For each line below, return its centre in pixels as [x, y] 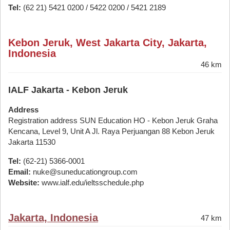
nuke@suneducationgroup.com [84, 172]
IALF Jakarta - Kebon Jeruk [68, 90]
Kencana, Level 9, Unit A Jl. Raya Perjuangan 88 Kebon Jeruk [111, 131]
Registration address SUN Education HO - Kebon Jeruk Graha [113, 120]
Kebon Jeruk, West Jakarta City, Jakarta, [108, 43]
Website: [24, 183]
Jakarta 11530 [32, 142]
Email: [20, 172]
